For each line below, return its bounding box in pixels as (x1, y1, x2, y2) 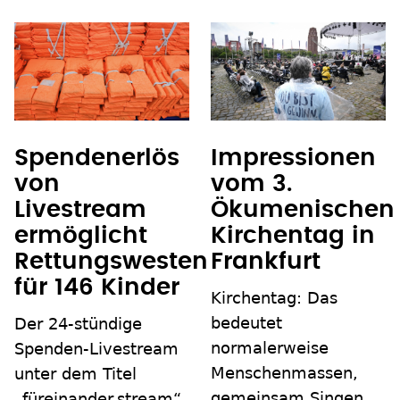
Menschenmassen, (211, 363, 358, 383)
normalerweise (211, 338, 329, 358)
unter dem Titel (14, 364, 137, 384)
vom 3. (211, 172, 292, 196)
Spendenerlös (14, 146, 179, 171)
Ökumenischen (211, 198, 395, 222)
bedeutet (211, 313, 282, 333)
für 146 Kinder (14, 276, 179, 300)
